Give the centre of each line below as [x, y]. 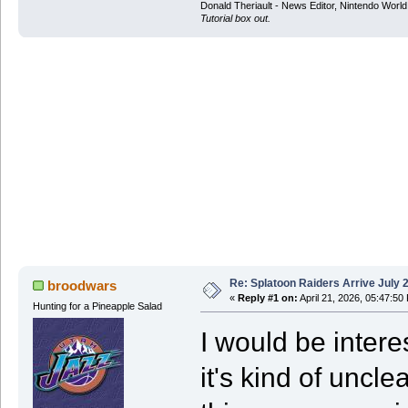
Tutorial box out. [235, 18]
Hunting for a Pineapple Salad [97, 306]
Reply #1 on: [267, 298]
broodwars [82, 285]
